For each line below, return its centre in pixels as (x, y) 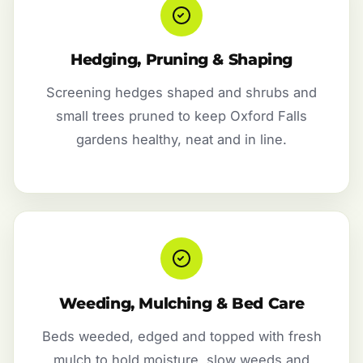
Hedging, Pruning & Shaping (181, 60)
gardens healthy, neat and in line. (181, 140)
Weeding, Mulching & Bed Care (181, 303)
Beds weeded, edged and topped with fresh (181, 336)
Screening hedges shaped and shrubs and (181, 93)
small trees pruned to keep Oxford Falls (181, 116)
